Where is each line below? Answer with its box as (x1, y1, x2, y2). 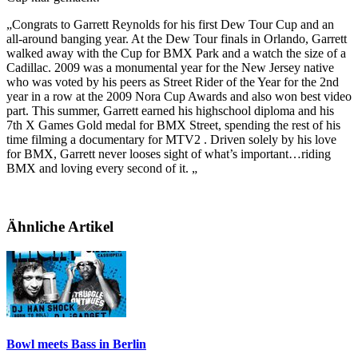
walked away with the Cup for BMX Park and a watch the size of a (6, 46, 346, 61)
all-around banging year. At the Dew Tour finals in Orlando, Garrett (6, 32, 347, 46)
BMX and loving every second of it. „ (6, 161, 197, 176)
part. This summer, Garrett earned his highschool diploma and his (6, 104, 334, 118)
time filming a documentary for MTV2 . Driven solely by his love (6, 133, 336, 147)
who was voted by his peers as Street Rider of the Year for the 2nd (6, 75, 339, 89)
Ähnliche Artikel (6, 217, 113, 235)
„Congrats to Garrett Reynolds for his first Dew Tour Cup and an (6, 18, 334, 32)
